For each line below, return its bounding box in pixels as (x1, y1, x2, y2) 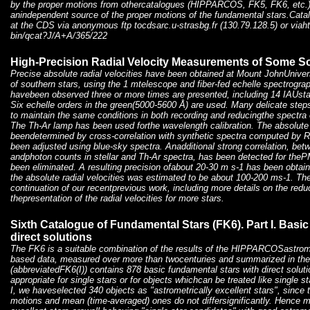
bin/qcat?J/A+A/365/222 (10, 30, 107, 42)
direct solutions (10, 231, 92, 244)
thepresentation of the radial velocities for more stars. (10, 193, 224, 204)
